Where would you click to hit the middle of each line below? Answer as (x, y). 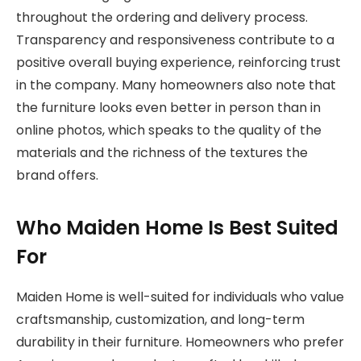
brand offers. (57, 176)
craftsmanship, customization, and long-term (160, 319)
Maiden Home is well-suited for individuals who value (180, 297)
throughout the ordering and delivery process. (162, 18)
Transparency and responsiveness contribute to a (175, 40)
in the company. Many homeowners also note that (176, 85)
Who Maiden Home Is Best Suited (177, 227)
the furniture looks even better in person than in (168, 108)
